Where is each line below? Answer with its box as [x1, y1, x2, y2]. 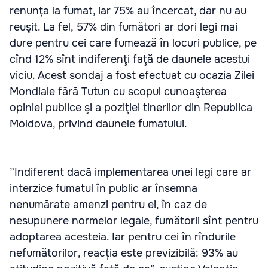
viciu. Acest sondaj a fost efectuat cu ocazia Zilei [10, 69, 254, 82]
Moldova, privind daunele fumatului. [10, 117, 187, 130]
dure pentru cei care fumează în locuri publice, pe [10, 36, 257, 50]
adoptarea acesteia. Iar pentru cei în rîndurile [10, 230, 236, 243]
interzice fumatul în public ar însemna [10, 182, 197, 195]
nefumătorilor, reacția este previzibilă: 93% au [10, 246, 238, 260]
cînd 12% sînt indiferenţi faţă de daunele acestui [10, 53, 250, 66]
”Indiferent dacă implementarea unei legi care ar [10, 166, 251, 179]
